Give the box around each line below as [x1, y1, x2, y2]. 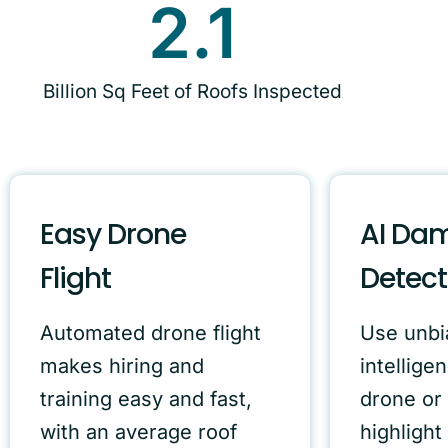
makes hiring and [40, 354, 204, 379]
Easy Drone [40, 215, 186, 255]
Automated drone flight [40, 321, 261, 346]
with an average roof [40, 420, 237, 445]
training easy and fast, [40, 387, 252, 412]
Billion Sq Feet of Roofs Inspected [42, 80, 342, 104]
